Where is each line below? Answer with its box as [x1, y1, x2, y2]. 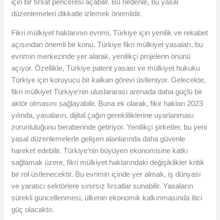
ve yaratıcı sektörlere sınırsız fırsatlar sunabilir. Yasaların [11, 182, 193, 191]
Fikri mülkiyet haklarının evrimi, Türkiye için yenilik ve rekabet [11, 28, 208, 37]
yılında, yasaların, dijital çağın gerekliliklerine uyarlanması [11, 111, 194, 120]
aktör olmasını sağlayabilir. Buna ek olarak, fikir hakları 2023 [11, 99, 203, 108]
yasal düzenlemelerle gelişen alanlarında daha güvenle [11, 135, 186, 143]
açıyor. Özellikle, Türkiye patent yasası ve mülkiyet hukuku [11, 64, 200, 73]
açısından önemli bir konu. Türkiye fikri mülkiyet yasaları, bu [11, 40, 203, 49]
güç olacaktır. [11, 205, 55, 214]
